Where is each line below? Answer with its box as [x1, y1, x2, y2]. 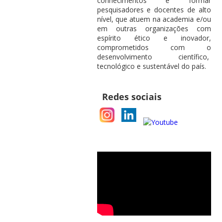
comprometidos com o [97, 43, 211, 52]
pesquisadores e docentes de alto [97, 5, 211, 14]
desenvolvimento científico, [97, 52, 211, 61]
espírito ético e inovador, [97, 33, 211, 43]
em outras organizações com [97, 24, 211, 33]
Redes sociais [102, 91, 162, 103]
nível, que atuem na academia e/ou [97, 14, 211, 24]
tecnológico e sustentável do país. [97, 61, 206, 71]
